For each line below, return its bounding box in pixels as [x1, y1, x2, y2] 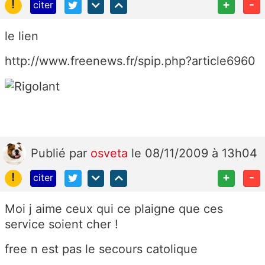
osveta [91, 146, 131, 161]
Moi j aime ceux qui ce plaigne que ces [5, 202, 223, 216]
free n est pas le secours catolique [5, 242, 198, 257]
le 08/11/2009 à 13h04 [131, 146, 257, 161]
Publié [31, 146, 69, 161]
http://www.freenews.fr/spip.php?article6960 [5, 53, 256, 68]
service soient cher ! [5, 217, 118, 232]
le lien [5, 28, 38, 43]
